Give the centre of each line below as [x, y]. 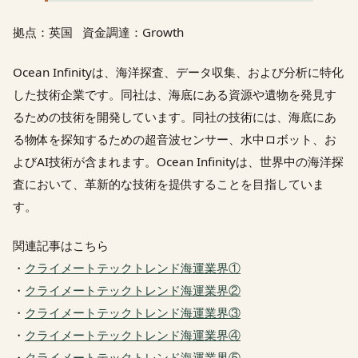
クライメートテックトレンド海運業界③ [133, 312]
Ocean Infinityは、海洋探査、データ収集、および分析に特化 [178, 72]
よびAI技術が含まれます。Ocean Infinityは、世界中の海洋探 [178, 161]
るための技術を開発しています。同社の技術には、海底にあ [175, 116]
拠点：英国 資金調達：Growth [98, 32]
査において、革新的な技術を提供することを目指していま [169, 183]
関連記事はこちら [61, 245]
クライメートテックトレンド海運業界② [133, 290]
